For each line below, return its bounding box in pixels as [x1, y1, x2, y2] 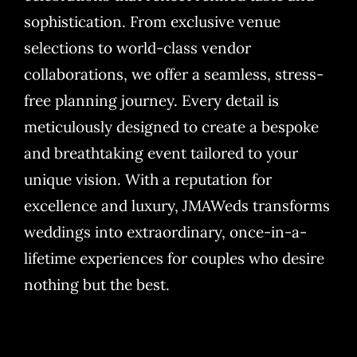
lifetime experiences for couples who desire [24, 248, 324, 268]
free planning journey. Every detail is [24, 90, 279, 110]
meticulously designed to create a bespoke [24, 116, 319, 136]
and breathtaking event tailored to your [24, 143, 298, 163]
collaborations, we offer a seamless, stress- [24, 64, 324, 84]
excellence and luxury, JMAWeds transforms [24, 195, 330, 215]
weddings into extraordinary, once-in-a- [24, 222, 307, 241]
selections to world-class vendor [24, 37, 251, 57]
